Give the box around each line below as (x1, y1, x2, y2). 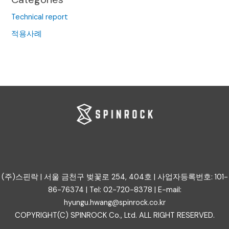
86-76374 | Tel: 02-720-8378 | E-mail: (48, 185, 181, 195)
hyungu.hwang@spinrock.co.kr (63, 197, 166, 208)
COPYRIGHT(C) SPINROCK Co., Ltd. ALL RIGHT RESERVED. (14, 210, 215, 221)
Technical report (11, 12, 68, 22)
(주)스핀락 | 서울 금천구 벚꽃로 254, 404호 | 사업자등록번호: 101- (1, 172, 228, 182)
